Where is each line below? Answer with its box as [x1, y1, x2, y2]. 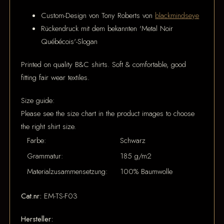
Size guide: [21, 94, 55, 106]
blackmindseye [155, 9, 199, 21]
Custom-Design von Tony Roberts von [41, 9, 155, 21]
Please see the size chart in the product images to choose [21, 107, 195, 119]
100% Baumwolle [120, 165, 173, 177]
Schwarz [120, 134, 146, 146]
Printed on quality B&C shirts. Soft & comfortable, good [21, 58, 186, 70]
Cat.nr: [21, 190, 42, 201]
